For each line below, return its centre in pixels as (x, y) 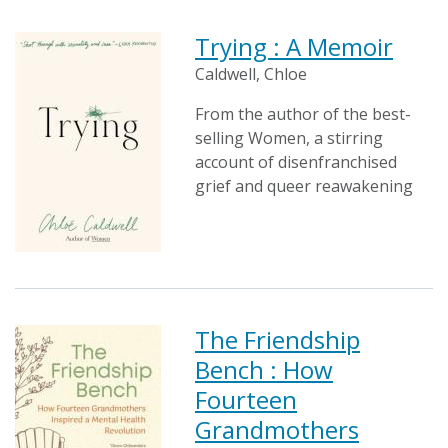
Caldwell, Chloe (251, 74)
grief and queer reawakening (304, 186)
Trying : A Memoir (294, 46)
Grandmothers (277, 429)
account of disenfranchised (296, 162)
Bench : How (264, 369)
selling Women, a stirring (289, 138)
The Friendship (277, 339)
